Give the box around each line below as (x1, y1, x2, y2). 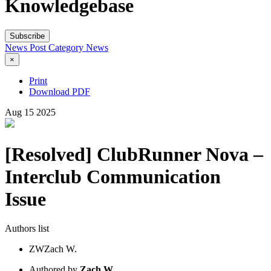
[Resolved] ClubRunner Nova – (5, 143, 263, 165)
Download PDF (29, 87, 90, 97)
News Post (5, 42, 48, 53)
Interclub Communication (5, 165, 221, 188)
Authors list (5, 223, 49, 234)
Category (48, 42, 86, 53)
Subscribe (10, 31, 45, 41)
